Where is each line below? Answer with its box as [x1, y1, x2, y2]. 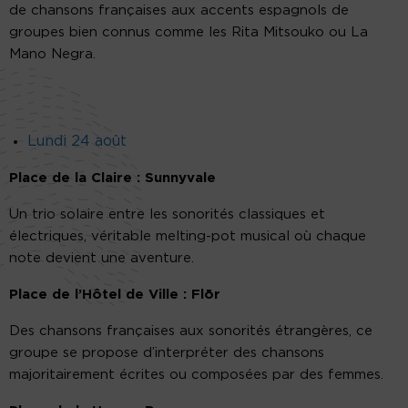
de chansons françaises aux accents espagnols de [9, 4, 349, 18]
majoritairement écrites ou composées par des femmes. [9, 368, 383, 382]
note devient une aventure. [9, 251, 194, 266]
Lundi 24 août [27, 134, 127, 149]
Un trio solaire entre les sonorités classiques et [9, 208, 325, 222]
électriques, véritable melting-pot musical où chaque [9, 229, 366, 244]
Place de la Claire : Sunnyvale [9, 171, 216, 186]
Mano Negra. [9, 47, 96, 62]
